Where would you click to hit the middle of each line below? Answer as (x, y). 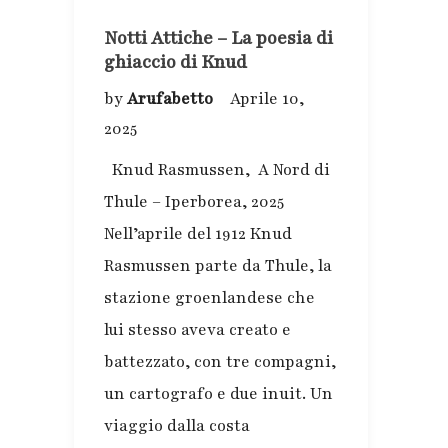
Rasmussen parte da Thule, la (218, 266)
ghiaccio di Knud (175, 62)
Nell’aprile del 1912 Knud (198, 234)
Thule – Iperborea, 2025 (194, 202)
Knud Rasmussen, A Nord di (217, 170)
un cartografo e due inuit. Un (218, 394)
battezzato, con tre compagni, (220, 362)
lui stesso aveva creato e (197, 330)
